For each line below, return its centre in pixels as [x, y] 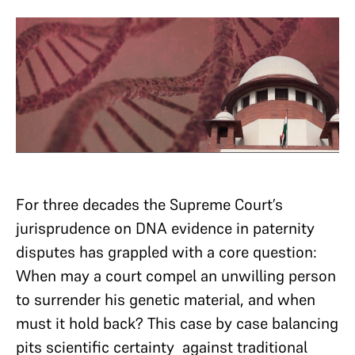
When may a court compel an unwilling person [176, 275]
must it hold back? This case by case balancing [177, 323]
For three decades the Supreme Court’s [149, 204]
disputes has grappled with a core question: [166, 252]
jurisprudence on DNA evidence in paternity [165, 228]
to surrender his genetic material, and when [166, 299]
